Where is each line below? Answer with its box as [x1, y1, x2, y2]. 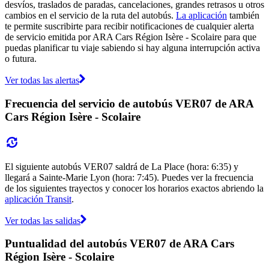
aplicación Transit [5, 193, 71, 204]
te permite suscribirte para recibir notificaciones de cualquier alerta [5, 21, 254, 32]
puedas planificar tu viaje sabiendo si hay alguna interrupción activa [5, 43, 260, 53]
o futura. [5, 53, 37, 64]
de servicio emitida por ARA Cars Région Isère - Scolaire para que [5, 32, 256, 43]
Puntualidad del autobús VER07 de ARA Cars [5, 237, 234, 250]
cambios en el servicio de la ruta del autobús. [5, 10, 176, 21]
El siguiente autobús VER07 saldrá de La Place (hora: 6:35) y [5, 161, 238, 172]
